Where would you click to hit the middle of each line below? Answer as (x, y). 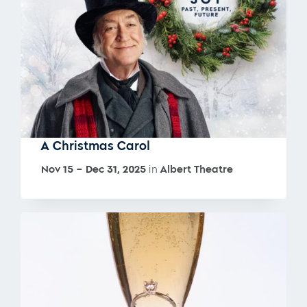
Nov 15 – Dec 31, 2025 (94, 169)
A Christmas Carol (96, 146)
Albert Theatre (197, 169)
